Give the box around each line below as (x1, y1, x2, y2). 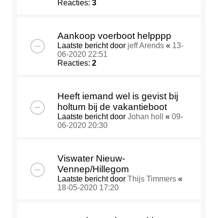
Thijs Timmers (127, 175, 176, 183)
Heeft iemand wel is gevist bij (57, 91, 178, 102)
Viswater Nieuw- (57, 153, 125, 164)
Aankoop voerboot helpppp (57, 31, 171, 41)
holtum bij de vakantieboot (57, 102, 167, 112)
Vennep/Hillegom (57, 164, 129, 175)
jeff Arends (127, 41, 164, 50)
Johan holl (127, 112, 163, 121)
